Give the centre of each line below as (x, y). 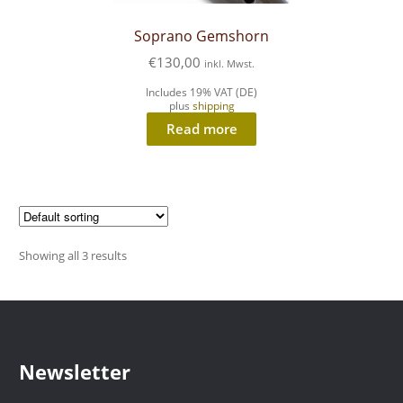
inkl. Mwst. (229, 63)
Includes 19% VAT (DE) (201, 92)
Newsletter (75, 372)
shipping (213, 105)
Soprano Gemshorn (201, 36)
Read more (201, 128)
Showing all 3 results (73, 255)
